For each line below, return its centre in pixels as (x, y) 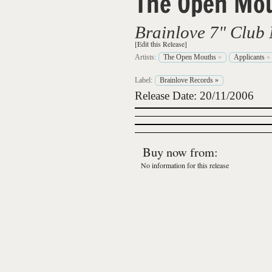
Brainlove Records (186, 80)
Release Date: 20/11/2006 (194, 96)
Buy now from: (180, 152)
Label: (144, 80)
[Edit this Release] (161, 44)
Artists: (145, 57)
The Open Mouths (190, 57)
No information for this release (185, 165)
